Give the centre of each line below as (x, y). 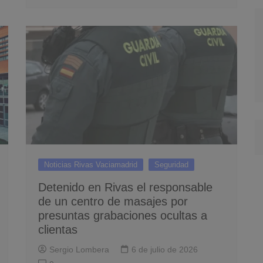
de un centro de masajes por (113, 201)
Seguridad (171, 165)
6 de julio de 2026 (165, 249)
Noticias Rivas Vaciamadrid (91, 165)
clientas (58, 230)
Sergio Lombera (79, 249)
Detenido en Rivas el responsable (125, 187)
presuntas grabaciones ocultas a (123, 215)
